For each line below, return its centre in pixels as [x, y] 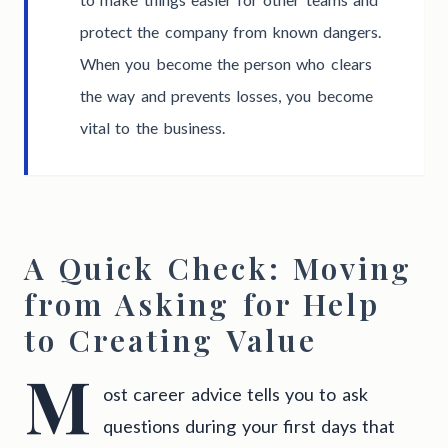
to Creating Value [170, 340]
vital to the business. [152, 128]
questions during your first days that [249, 426]
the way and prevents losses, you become [226, 96]
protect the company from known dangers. [231, 32]
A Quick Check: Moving [218, 268]
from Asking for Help [202, 304]
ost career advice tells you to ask [235, 394]
